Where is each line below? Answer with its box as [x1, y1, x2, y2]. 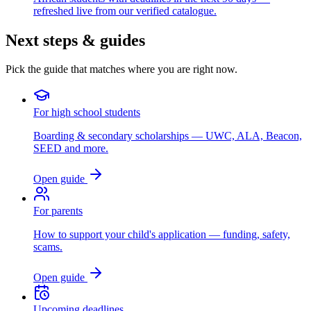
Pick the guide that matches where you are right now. [6, 63, 237, 76]
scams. [33, 241, 62, 253]
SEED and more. [33, 142, 108, 155]
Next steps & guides [6, 31, 145, 49]
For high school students [33, 106, 140, 119]
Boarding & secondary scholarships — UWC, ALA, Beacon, [33, 130, 302, 142]
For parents [33, 205, 83, 217]
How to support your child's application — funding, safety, [33, 228, 290, 241]
